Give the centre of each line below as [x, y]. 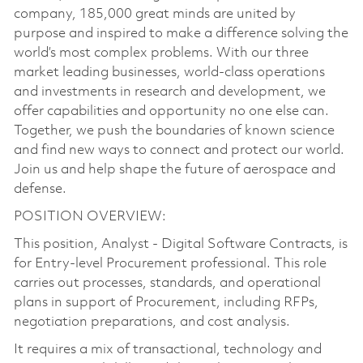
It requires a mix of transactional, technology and [167, 349]
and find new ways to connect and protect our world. [179, 150]
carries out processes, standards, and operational [167, 283]
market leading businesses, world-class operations [169, 72]
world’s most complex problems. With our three [161, 53]
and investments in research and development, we [169, 92]
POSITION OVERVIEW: [90, 216]
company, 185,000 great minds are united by [154, 14]
